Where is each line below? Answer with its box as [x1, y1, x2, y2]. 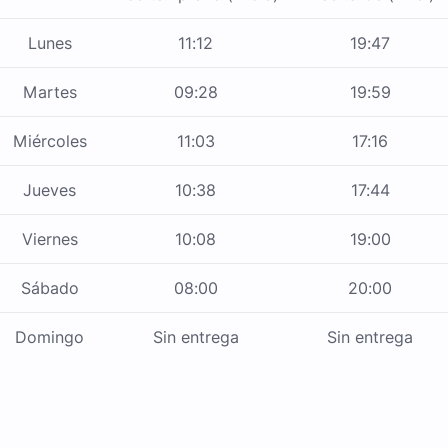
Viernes [21, 229, 78, 250]
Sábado [20, 278, 79, 299]
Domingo [15, 327, 84, 348]
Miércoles [12, 131, 87, 152]
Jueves [23, 180, 76, 201]
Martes [22, 82, 77, 103]
